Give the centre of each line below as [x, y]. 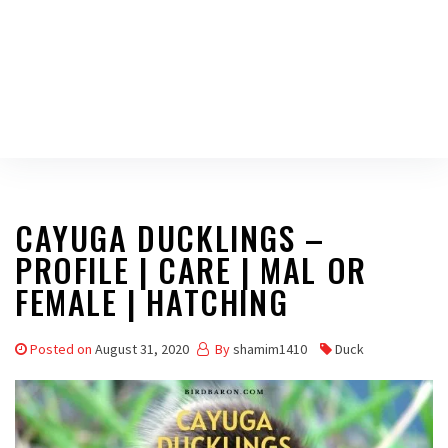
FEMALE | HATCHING [152, 301]
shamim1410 [270, 349]
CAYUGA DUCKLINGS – [170, 237]
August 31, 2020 [142, 349]
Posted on [62, 349]
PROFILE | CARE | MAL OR [191, 269]
